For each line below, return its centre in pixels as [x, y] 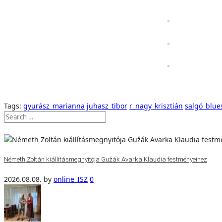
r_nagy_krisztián [156, 106]
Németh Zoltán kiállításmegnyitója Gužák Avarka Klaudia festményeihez [106, 159]
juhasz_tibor [107, 106]
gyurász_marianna [54, 106]
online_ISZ [71, 179]
